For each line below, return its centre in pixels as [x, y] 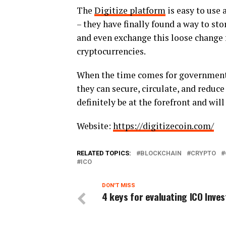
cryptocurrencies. [111, 51]
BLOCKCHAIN [161, 153]
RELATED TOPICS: [104, 153]
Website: [95, 126]
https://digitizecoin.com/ [163, 126]
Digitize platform [130, 10]
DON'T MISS [119, 185]
